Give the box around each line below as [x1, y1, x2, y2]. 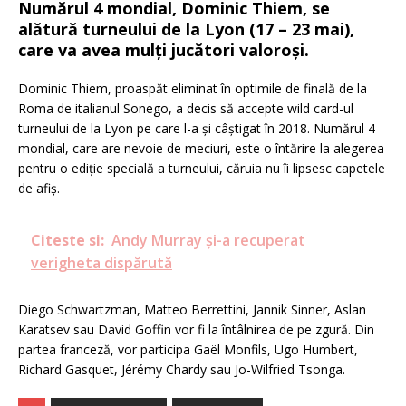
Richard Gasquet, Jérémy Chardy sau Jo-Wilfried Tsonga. [18, 361, 345, 378]
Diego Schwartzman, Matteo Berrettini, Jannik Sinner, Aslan [18, 301, 366, 318]
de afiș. [18, 179, 60, 197]
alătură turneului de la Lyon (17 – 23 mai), [18, 18, 354, 40]
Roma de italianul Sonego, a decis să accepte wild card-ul [18, 100, 353, 117]
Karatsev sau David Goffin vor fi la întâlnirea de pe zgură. [18, 321, 351, 338]
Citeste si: [31, 230, 104, 250]
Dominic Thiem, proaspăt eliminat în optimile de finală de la [18, 80, 367, 97]
